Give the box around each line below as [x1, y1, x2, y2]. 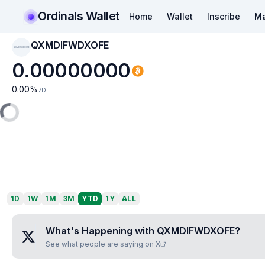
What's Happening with [46, 225, 157, 237]
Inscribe [206, 11, 240, 21]
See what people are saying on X [46, 240, 160, 248]
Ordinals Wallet [38, 8, 119, 23]
